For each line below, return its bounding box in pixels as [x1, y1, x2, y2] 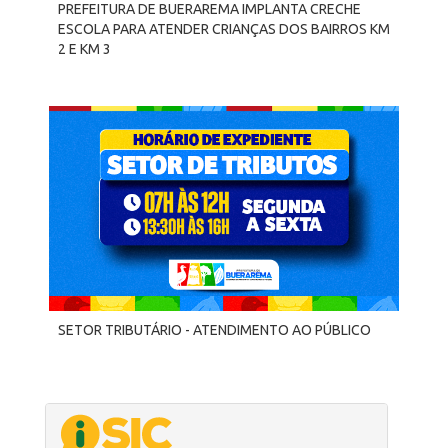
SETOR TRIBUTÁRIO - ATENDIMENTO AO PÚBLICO [58, 322, 371, 338]
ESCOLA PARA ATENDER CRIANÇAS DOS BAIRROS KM [58, 21, 390, 37]
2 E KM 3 [58, 41, 111, 57]
